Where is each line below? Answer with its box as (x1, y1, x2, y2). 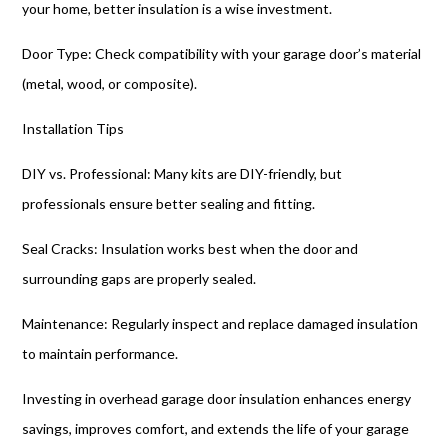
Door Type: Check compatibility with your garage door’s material (22, 45, 422, 62)
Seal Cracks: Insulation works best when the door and (22, 240, 359, 257)
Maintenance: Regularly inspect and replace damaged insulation (22, 315, 419, 332)
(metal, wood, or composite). (22, 75, 198, 92)
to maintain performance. (22, 345, 179, 362)
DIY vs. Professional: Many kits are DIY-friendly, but (22, 165, 343, 182)
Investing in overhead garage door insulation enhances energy (22, 390, 412, 407)
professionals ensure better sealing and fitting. (22, 195, 316, 212)
